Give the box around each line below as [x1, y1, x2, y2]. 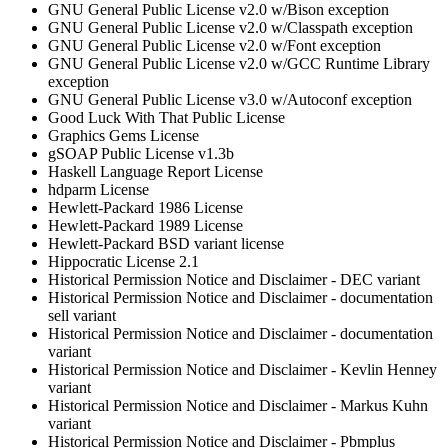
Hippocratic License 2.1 [48, 253, 199, 271]
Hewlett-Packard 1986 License [48, 199, 243, 217]
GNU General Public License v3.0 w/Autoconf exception [48, 91, 412, 109]
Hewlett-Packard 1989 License [48, 217, 243, 235]
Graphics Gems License [48, 127, 199, 145]
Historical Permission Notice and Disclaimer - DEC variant [48, 271, 420, 289]
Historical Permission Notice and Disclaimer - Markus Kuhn [48, 397, 428, 415]
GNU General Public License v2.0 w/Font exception [48, 37, 381, 55]
